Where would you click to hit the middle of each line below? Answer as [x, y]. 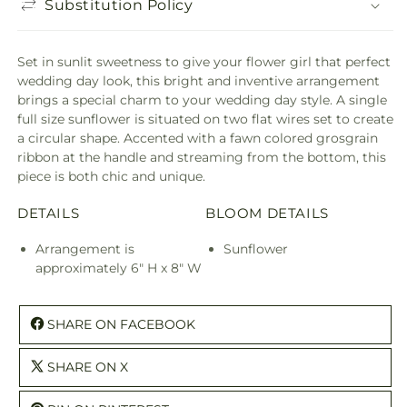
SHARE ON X [88, 367]
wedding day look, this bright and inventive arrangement [199, 81]
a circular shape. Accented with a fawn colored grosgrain [198, 138]
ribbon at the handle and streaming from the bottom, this [202, 157]
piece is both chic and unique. [111, 176]
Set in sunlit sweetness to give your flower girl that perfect [204, 62]
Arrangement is [85, 248]
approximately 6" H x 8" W [119, 268]
